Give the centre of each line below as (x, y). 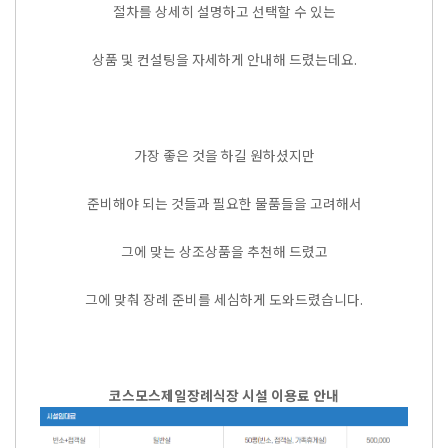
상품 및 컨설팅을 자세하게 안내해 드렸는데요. (224, 59)
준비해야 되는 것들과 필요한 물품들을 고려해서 (224, 203)
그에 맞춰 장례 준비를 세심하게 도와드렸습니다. (224, 299)
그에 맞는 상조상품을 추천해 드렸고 (224, 251)
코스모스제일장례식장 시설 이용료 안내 (224, 395)
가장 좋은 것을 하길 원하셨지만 (224, 155)
